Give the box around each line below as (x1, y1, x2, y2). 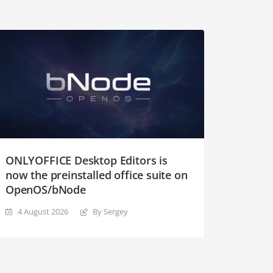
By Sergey (93, 205, 128, 217)
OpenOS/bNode (5, 182, 86, 197)
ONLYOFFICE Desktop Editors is (5, 152, 168, 168)
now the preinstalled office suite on (5, 167, 188, 182)
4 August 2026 (18, 205, 68, 217)
